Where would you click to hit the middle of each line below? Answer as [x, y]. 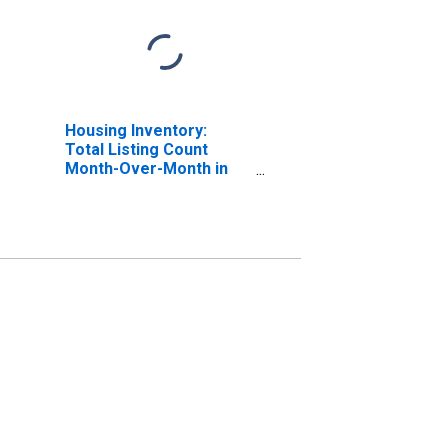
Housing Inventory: [135, 130]
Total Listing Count [136, 149]
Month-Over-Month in [146, 168]
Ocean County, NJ [131, 187]
